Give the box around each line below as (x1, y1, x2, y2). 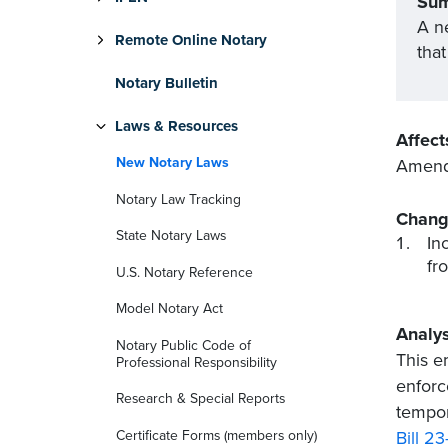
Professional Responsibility (116, 353, 277, 371)
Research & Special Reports (116, 390, 285, 408)
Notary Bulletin (115, 74, 218, 92)
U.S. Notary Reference (116, 263, 253, 281)
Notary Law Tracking (116, 190, 241, 208)
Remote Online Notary (115, 31, 267, 49)
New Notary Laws (116, 154, 229, 171)
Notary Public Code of (116, 336, 251, 354)
